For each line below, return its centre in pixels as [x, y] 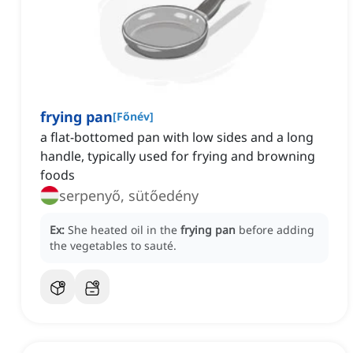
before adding [277, 230]
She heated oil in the [124, 230]
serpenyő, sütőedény [129, 196]
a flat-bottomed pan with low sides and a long [177, 137]
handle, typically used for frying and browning [178, 156]
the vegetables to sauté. [113, 246]
